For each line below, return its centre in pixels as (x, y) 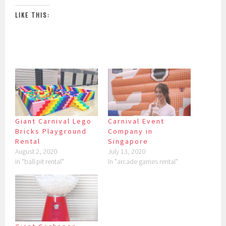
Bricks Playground (51, 131)
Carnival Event (136, 121)
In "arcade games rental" (143, 161)
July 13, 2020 (127, 151)
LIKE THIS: (33, 15)
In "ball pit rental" (40, 161)
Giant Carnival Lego (54, 121)
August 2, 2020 (36, 151)
